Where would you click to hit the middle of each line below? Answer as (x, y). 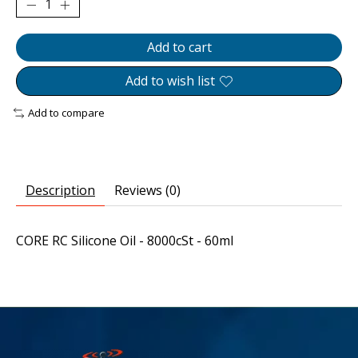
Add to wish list (170, 81)
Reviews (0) (147, 191)
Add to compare (66, 113)
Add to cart (179, 48)
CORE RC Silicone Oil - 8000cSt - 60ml (125, 241)
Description (60, 191)
